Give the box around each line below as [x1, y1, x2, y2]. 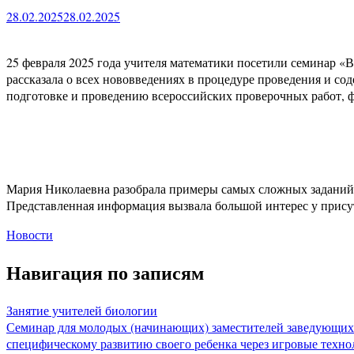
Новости [6, 225, 53, 243]
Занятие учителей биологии [6, 301, 157, 318]
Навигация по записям [6, 258, 204, 286]
